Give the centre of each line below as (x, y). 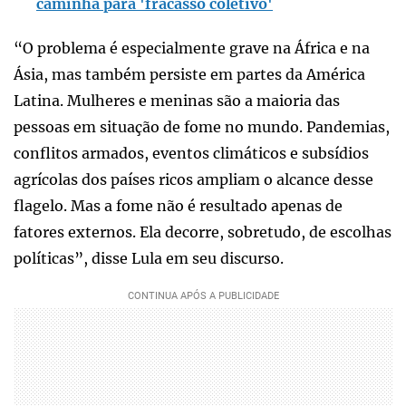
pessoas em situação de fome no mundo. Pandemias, (202, 126)
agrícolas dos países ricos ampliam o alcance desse (193, 179)
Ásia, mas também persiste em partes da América (189, 74)
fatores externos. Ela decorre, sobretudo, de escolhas (203, 232)
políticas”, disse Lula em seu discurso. (150, 258)
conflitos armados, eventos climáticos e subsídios (191, 153)
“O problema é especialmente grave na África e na (192, 48)
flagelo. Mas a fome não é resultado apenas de (178, 205)
